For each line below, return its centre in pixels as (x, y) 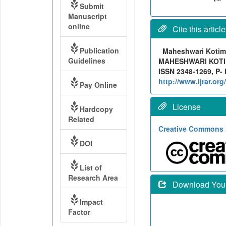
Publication (99, 50)
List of (91, 167)
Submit (92, 6)
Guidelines (87, 61)
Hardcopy (96, 109)
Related (81, 119)
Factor (79, 212)
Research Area (93, 178)
